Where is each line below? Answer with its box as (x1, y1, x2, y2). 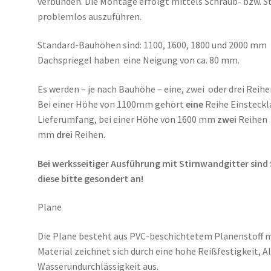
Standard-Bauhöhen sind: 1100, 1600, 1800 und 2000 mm (38, 39, 267, 51)
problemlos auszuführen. (38, 10, 142, 22)
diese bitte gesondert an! (38, 172, 144, 184)
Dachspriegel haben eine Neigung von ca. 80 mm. (38, 54, 240, 67)
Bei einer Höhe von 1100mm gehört (38, 97, 186, 110)
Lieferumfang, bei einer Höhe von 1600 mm (38, 113, 218, 125)
